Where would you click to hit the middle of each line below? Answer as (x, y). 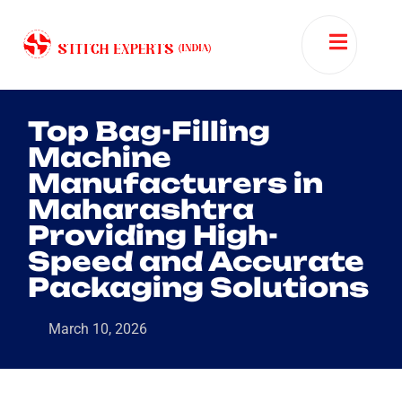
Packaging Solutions (198, 287)
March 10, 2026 (98, 329)
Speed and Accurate (196, 261)
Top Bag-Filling (149, 131)
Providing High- (153, 235)
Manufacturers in (175, 183)
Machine (100, 157)
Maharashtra (141, 209)
